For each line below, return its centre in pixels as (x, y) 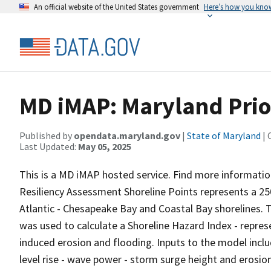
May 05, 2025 (105, 146)
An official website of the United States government (116, 7)
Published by (47, 135)
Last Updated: (49, 146)
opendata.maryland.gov (127, 135)
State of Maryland (224, 135)
